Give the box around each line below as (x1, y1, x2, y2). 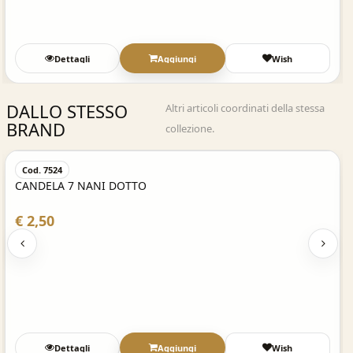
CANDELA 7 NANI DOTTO (15, 178, 147, 193)
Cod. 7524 (22, 164, 62, 176)
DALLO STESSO (6, 99, 128, 123)
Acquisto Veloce (135, 123, 210, 136)
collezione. (165, 121, 215, 136)
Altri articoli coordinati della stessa (165, 101, 325, 115)
